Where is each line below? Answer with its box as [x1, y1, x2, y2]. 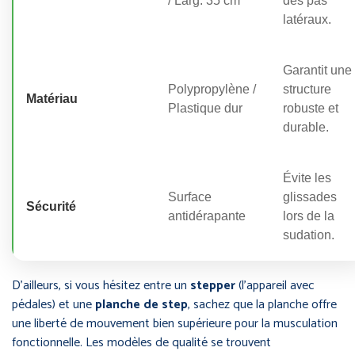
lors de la [283, 208, 334, 223]
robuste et [283, 101, 338, 115]
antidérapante [168, 208, 246, 223]
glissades [283, 189, 337, 204]
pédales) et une [12, 293, 95, 315]
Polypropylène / [168, 82, 256, 96]
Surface [168, 189, 212, 204]
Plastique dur [168, 101, 242, 115]
